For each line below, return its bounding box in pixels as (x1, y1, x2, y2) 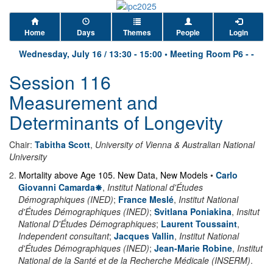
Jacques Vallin (114, 230, 174, 242)
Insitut (236, 205, 260, 218)
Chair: (9, 138, 35, 151)
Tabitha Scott (35, 138, 90, 151)
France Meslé (118, 193, 174, 205)
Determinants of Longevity (9, 109, 223, 135)
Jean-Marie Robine (154, 242, 232, 254)
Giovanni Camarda (18, 181, 95, 193)
